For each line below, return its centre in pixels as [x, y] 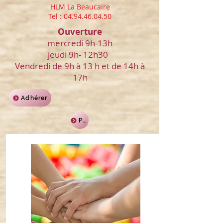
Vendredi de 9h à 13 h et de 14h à [80, 66]
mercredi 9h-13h [80, 43]
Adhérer [34, 98]
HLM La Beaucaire [80, 7]
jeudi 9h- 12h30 [80, 55]
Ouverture [80, 32]
